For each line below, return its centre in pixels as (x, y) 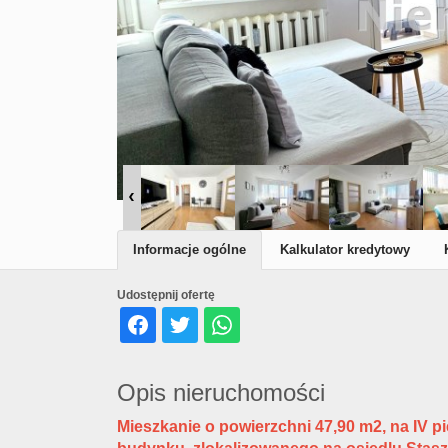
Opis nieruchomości (221, 392)
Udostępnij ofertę (166, 295)
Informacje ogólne (189, 249)
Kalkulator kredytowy (345, 249)
